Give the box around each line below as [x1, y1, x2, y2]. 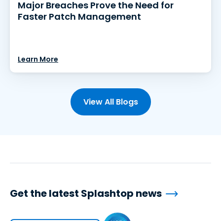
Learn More [18, 54, 58, 64]
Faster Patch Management [18, 10, 141, 23]
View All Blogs [83, 96, 138, 108]
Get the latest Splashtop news [10, 186, 162, 200]
